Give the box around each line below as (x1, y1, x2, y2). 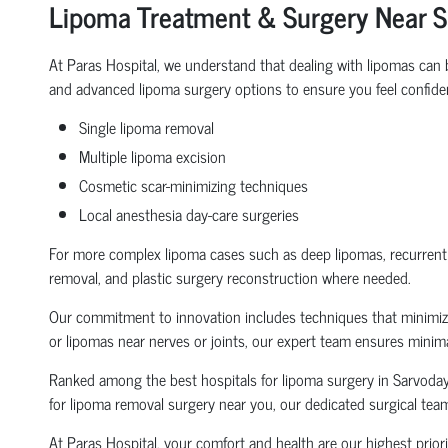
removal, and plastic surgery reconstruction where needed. (48, 264, 411, 290)
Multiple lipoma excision (78, 143, 226, 169)
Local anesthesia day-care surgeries (78, 201, 299, 227)
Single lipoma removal (78, 114, 214, 140)
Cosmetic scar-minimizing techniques (78, 172, 308, 198)
